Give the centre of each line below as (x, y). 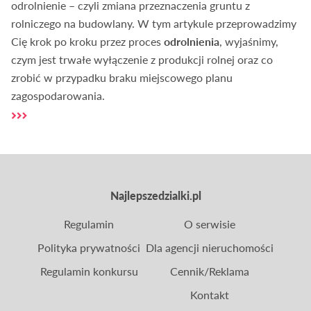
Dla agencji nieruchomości (210, 248)
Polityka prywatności (89, 248)
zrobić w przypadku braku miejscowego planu (122, 78)
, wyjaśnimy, (249, 42)
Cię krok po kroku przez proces (88, 42)
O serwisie (210, 224)
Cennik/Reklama (210, 271)
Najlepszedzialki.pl (155, 196)
